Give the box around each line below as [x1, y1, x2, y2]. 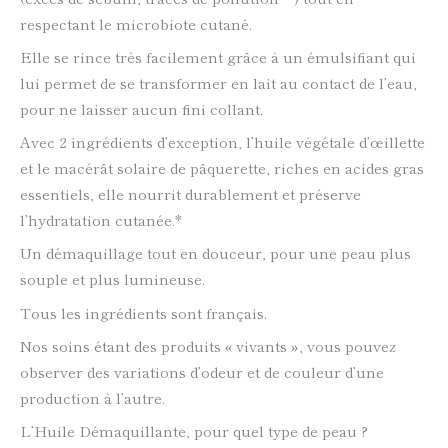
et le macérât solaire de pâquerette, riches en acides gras [20, 157, 424, 179]
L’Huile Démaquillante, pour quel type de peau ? [20, 420, 368, 442]
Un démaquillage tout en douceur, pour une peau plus [20, 242, 411, 264]
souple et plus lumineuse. [20, 268, 205, 290]
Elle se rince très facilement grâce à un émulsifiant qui [20, 45, 416, 67]
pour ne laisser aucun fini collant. [20, 97, 263, 119]
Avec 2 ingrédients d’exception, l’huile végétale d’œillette [20, 131, 425, 153]
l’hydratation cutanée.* [20, 209, 182, 231]
